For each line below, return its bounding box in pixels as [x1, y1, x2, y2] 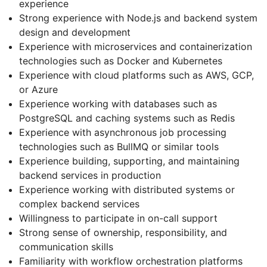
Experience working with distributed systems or [19, 184, 235, 196]
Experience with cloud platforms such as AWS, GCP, [19, 69, 254, 82]
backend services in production [19, 169, 161, 182]
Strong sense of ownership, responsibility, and [19, 226, 227, 239]
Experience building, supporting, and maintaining [19, 155, 240, 167]
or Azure [19, 83, 58, 96]
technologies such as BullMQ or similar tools [19, 141, 219, 153]
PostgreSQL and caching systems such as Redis [19, 112, 235, 125]
